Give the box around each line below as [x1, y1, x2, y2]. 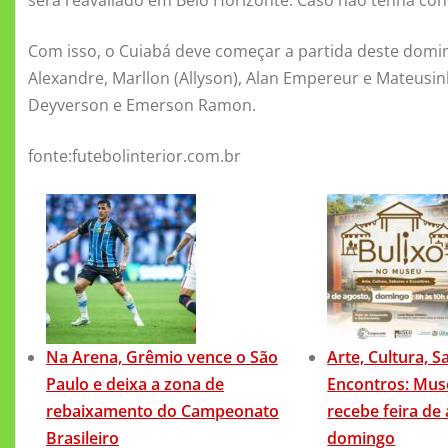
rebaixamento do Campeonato [46, 399, 279, 422]
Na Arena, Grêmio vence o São [46, 345, 278, 368]
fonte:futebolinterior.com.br [28, 144, 241, 167]
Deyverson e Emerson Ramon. [28, 93, 256, 116]
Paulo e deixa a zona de [46, 372, 224, 395]
